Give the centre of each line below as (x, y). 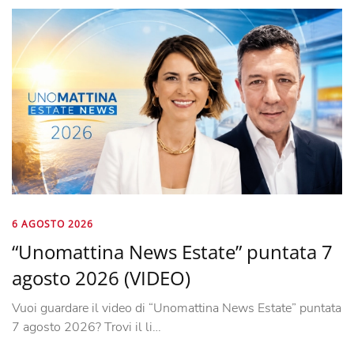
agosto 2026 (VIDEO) (101, 277)
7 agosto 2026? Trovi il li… (87, 327)
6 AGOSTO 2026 (53, 224)
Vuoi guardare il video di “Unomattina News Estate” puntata (177, 308)
